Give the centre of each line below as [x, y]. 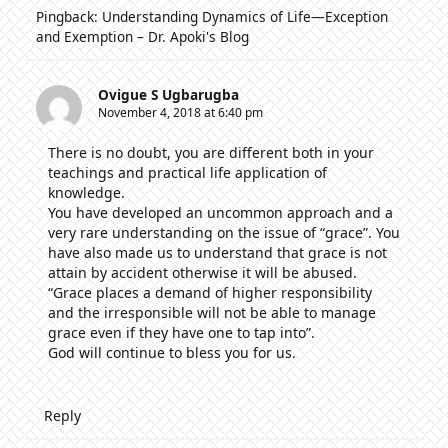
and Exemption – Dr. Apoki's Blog [142, 37]
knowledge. [86, 193]
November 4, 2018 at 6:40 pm [180, 113]
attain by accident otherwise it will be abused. [202, 273]
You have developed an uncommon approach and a [220, 213]
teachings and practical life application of [187, 173]
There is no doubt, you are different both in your [211, 153]
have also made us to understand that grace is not [217, 253]
